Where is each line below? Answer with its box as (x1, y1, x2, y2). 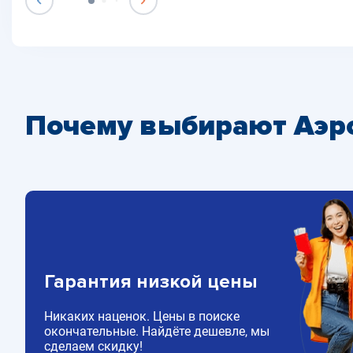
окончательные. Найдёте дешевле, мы (44, 324, 269, 340)
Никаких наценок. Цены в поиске (44, 309, 240, 325)
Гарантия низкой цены (44, 270, 257, 294)
